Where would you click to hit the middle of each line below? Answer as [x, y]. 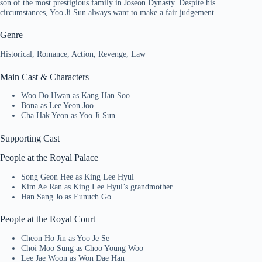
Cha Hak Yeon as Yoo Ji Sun [68, 116]
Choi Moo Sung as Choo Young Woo [82, 248]
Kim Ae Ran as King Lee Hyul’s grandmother [97, 186]
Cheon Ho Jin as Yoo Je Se [65, 238]
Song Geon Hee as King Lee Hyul [77, 176]
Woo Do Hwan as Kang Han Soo [75, 96]
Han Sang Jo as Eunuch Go [66, 196]
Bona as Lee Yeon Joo [57, 106]
